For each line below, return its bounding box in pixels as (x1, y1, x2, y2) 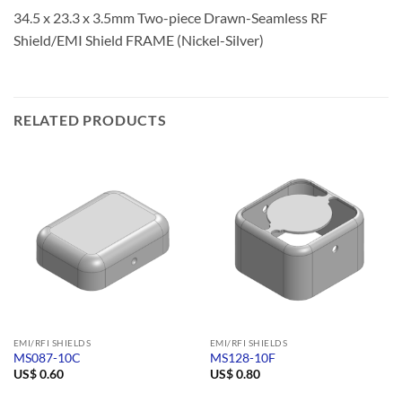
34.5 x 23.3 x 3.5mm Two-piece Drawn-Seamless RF (13, 8, 328, 26)
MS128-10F (209, 350, 275, 365)
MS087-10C (13, 350, 81, 365)
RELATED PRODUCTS (13, 110, 167, 128)
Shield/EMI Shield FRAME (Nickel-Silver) (13, 31, 264, 48)
